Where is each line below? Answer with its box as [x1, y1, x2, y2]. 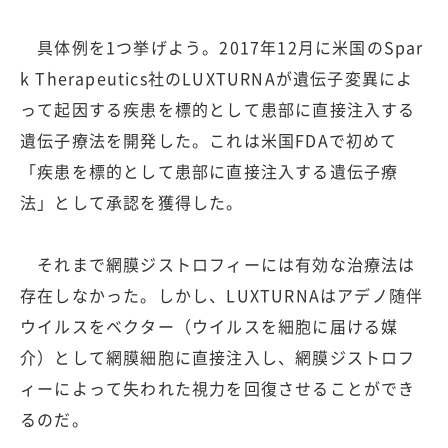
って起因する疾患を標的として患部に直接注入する [20, 97, 416, 122]
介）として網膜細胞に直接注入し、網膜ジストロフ [20, 345, 416, 370]
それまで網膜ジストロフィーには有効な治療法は [20, 252, 416, 277]
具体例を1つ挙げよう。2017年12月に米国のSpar [20, 35, 424, 60]
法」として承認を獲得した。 [20, 190, 244, 215]
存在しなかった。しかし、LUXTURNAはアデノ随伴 [20, 283, 424, 308]
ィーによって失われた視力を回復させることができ [20, 376, 416, 401]
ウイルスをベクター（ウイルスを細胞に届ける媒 [20, 314, 399, 339]
